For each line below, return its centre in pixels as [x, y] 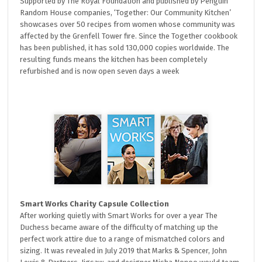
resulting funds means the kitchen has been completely [114, 59]
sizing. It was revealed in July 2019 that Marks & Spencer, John [124, 251]
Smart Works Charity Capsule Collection [95, 204]
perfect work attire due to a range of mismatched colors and [123, 239]
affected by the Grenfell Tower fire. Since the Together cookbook [129, 36]
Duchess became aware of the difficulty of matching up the [119, 227]
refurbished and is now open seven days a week [100, 71]
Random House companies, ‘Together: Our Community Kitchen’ [126, 13]
